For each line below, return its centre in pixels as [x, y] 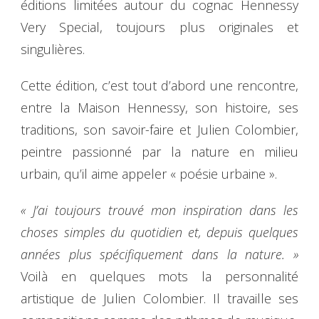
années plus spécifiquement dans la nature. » [159, 254]
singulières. [53, 49]
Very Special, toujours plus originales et [159, 27]
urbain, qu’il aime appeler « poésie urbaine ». [149, 173]
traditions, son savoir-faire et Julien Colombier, [159, 129]
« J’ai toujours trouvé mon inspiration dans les [159, 210]
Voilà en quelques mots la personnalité [159, 276]
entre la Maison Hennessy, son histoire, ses [159, 107]
